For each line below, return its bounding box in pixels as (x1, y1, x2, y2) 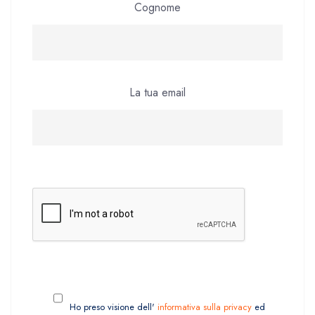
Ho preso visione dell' (70, 300, 157, 314)
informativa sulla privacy (157, 300, 252, 314)
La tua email (129, 84, 186, 101)
